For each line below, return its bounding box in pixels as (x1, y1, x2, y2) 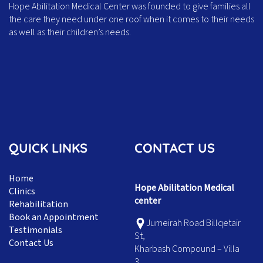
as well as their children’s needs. (9, 25, 131, 39)
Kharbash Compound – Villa (134, 242, 240, 256)
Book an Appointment (9, 211, 99, 224)
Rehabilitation (9, 198, 68, 211)
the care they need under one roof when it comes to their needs (9, 12, 254, 26)
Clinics (9, 185, 35, 198)
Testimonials (9, 224, 62, 237)
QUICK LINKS (9, 140, 87, 157)
